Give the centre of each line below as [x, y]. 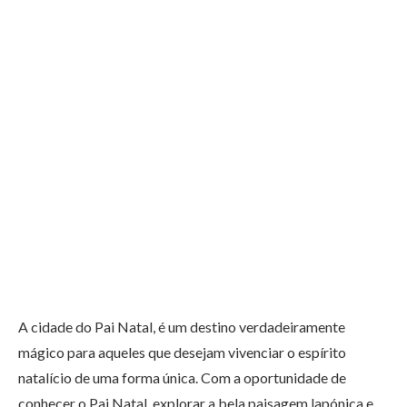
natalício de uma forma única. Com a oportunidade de [182, 378]
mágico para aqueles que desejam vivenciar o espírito [182, 352]
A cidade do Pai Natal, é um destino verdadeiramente [182, 327]
